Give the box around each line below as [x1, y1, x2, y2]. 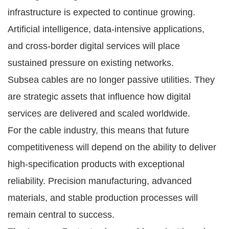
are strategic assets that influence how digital [8, 91, 191, 102]
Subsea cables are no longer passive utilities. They [8, 74, 215, 85]
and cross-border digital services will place [8, 40, 180, 51]
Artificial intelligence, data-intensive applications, [8, 24, 204, 34]
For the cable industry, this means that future [8, 125, 189, 135]
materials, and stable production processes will [8, 192, 198, 203]
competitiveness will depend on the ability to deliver [8, 142, 216, 152]
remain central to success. [8, 209, 114, 220]
